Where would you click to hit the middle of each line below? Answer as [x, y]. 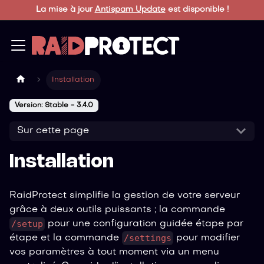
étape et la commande [66, 238]
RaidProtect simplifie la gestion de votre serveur [125, 195]
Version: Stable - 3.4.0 [54, 106]
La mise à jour [65, 10]
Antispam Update [130, 10]
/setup [27, 224]
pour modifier [207, 238]
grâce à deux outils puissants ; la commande [117, 209]
